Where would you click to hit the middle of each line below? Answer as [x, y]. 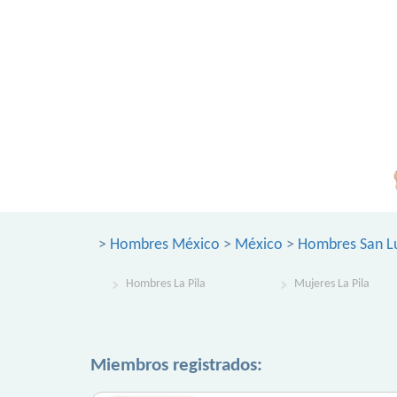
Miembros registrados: [176, 366]
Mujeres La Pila [332, 284]
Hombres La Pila [166, 284]
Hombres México [165, 245]
